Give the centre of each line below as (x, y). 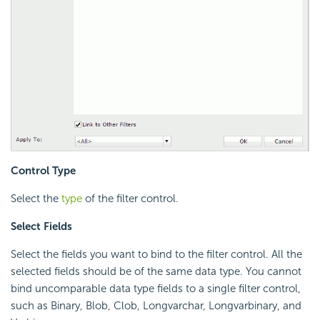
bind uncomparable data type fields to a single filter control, (156, 289)
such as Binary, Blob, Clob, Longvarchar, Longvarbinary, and (156, 306)
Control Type (43, 171)
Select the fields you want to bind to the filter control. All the (156, 255)
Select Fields (41, 227)
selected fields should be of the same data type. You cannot (156, 272)
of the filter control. (130, 199)
